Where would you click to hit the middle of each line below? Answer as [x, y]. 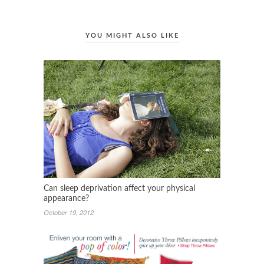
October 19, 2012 [69, 212]
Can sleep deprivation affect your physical [119, 188]
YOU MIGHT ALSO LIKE [132, 36]
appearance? [66, 198]
